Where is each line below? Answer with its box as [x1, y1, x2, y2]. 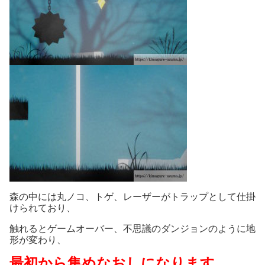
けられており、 [9, 203, 76, 214]
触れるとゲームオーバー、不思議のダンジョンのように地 [9, 224, 256, 234]
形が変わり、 [9, 235, 66, 245]
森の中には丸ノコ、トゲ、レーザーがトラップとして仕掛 [9, 192, 256, 202]
